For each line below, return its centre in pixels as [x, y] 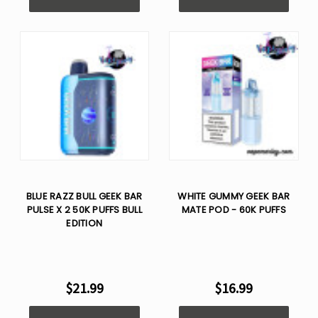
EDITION [84, 223]
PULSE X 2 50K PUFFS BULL [84, 210]
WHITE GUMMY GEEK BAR [234, 196]
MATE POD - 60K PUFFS [234, 210]
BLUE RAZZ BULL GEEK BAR [84, 196]
